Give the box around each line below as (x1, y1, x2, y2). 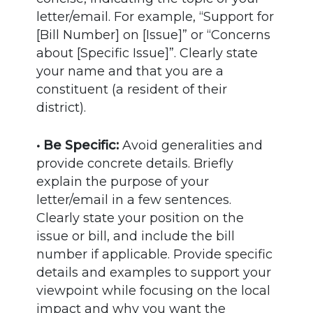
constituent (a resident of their (36, 81, 228, 97)
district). (36, 99, 87, 115)
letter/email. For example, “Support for (36, 8, 275, 24)
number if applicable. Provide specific (36, 246, 273, 262)
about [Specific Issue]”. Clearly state (36, 45, 259, 61)
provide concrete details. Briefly (36, 155, 234, 171)
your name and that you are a (36, 63, 224, 79)
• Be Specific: (36, 137, 119, 153)
